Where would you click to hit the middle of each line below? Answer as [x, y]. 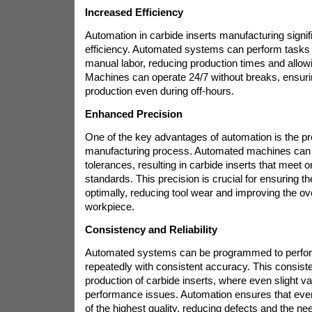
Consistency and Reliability [151, 229]
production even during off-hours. [159, 91]
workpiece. [109, 206]
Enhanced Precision [133, 114]
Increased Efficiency [134, 12]
